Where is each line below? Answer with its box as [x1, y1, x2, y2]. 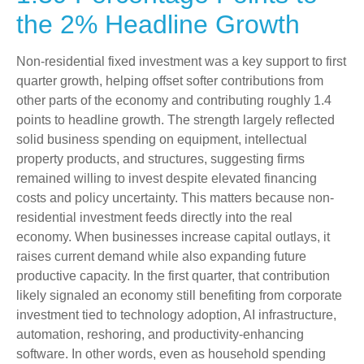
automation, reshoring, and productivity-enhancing [16, 327, 304, 341]
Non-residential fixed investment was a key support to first [16, 54, 346, 68]
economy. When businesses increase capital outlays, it [16, 229, 330, 244]
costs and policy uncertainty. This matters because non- [16, 190, 334, 205]
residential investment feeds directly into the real [16, 210, 292, 224]
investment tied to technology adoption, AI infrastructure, [16, 307, 336, 322]
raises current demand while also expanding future [16, 249, 306, 263]
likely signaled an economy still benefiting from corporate [16, 288, 342, 302]
